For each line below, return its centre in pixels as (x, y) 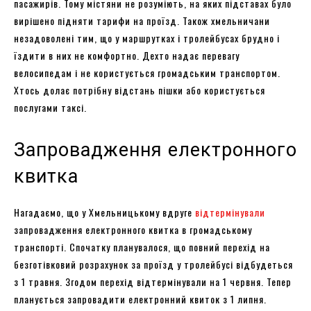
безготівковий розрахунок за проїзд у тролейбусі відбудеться (153, 264)
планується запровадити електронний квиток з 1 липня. (140, 299)
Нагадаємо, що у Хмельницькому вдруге (104, 212)
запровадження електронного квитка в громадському (133, 229)
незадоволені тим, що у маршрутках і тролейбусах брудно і (147, 37)
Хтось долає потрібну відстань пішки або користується (140, 90)
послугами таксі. (50, 107)
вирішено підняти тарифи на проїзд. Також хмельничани (142, 20)
